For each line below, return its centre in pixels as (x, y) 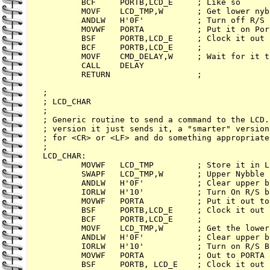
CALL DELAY (93, 66)
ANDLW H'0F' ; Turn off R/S (154, 20)
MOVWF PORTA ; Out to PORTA (154, 256)
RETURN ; (122, 75)
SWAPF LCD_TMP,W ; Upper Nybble (154, 174)
